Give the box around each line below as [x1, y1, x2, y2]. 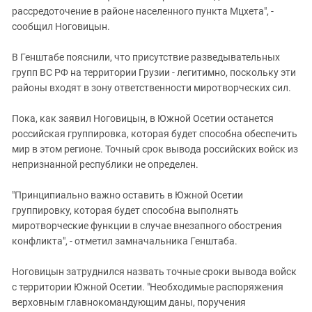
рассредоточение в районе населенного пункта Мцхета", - [12, 6, 274, 17]
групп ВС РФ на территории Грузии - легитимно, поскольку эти [12, 67, 296, 78]
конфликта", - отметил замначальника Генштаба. [12, 235, 237, 247]
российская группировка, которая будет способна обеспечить [12, 128, 297, 139]
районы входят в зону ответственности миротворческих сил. [12, 82, 291, 93]
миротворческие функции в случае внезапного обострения [12, 220, 282, 231]
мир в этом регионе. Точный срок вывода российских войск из [12, 143, 298, 155]
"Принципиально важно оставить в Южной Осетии [12, 189, 243, 201]
